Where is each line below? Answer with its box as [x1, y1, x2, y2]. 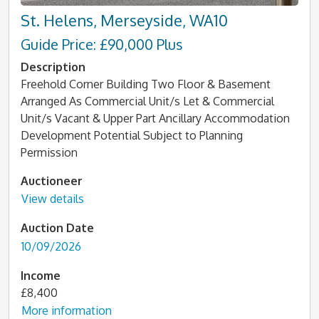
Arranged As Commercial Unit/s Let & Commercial [21, 93, 274, 108]
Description [21, 59, 85, 74]
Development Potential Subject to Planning [21, 127, 243, 142]
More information [21, 303, 112, 318]
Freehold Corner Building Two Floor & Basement [21, 76, 271, 91]
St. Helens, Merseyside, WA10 [21, 10, 228, 30]
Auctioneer [21, 173, 83, 188]
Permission [21, 145, 78, 159]
